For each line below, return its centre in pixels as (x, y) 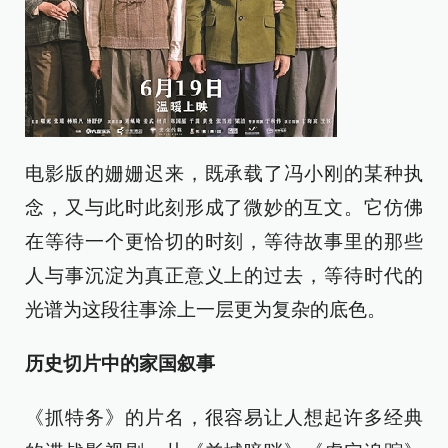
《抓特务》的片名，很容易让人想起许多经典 (224, 417)
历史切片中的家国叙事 (120, 363)
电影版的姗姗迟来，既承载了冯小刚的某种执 (224, 173)
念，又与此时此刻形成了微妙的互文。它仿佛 (224, 207)
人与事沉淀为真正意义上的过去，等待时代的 (224, 275)
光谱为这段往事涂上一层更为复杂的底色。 (205, 309)
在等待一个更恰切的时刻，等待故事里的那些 (224, 241)
